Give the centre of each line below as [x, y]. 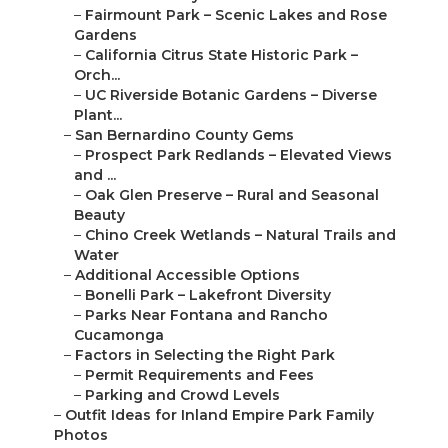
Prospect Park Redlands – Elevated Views [238, 155]
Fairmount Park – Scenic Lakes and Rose [236, 15]
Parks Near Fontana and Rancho [206, 315]
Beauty [99, 215]
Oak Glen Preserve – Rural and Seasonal [232, 195]
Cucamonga [119, 335]
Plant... [98, 115]
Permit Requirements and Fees [199, 375]
